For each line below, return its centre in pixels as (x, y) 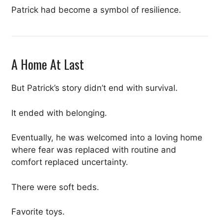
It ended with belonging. (59, 113)
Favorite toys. (38, 212)
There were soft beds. (55, 187)
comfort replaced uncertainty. (70, 162)
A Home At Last (48, 64)
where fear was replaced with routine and (94, 150)
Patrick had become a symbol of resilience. (96, 10)
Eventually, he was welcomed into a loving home (107, 138)
